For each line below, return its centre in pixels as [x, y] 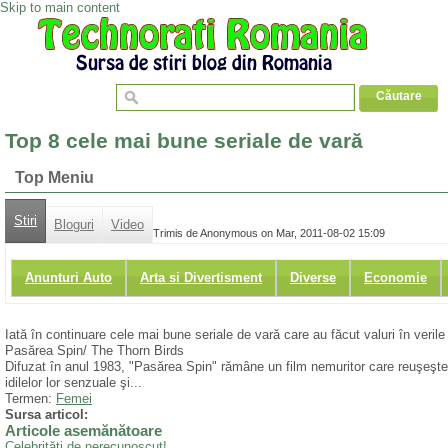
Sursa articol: [46, 415]
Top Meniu [54, 177]
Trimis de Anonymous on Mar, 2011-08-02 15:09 [269, 232]
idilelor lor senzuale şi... [73, 383]
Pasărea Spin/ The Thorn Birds [94, 351]
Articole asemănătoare [83, 431]
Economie [395, 278]
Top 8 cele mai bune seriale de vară [184, 141]
